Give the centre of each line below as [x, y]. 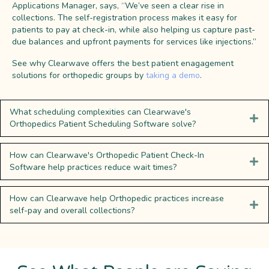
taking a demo [173, 75]
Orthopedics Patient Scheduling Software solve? [103, 124]
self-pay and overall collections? [72, 210]
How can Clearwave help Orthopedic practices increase [117, 198]
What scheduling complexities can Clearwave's [100, 112]
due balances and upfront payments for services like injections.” [134, 41]
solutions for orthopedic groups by [79, 75]
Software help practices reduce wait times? [93, 167]
